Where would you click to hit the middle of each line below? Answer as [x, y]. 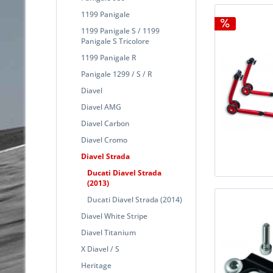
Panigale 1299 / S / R [117, 74]
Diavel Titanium [108, 232]
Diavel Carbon [105, 123]
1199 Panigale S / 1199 [120, 30]
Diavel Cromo [104, 140]
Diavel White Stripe [114, 216]
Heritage [96, 265]
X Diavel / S [100, 249]
